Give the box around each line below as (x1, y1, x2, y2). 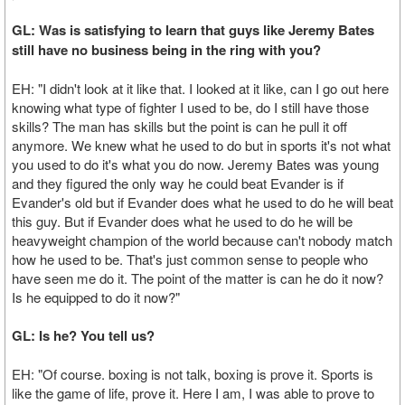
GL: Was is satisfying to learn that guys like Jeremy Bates (12, 20, 374, 40)
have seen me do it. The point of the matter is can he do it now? (12, 268, 383, 287)
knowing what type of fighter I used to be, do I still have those (12, 98, 369, 117)
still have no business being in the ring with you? (12, 40, 321, 60)
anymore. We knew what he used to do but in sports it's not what (12, 136, 391, 155)
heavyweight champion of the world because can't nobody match (12, 231, 392, 250)
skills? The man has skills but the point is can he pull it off (12, 117, 347, 136)
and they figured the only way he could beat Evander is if (12, 174, 344, 193)
